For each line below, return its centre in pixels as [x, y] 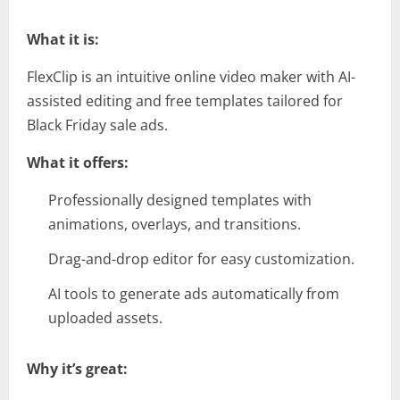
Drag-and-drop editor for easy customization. [201, 259]
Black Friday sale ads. [97, 125]
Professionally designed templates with [180, 200]
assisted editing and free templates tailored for [185, 101]
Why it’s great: [77, 369]
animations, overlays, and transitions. [175, 225]
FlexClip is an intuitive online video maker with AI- [191, 77]
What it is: [63, 40]
